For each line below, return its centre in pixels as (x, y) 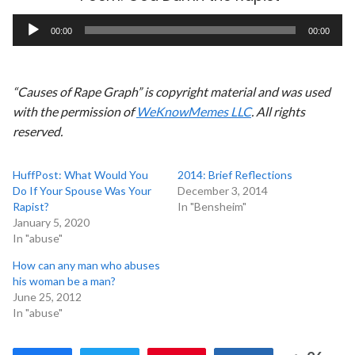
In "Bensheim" (212, 206)
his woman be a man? (64, 281)
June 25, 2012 (47, 296)
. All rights (278, 111)
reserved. (38, 131)
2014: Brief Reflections (235, 174)
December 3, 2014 (223, 190)
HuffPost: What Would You (80, 174)
